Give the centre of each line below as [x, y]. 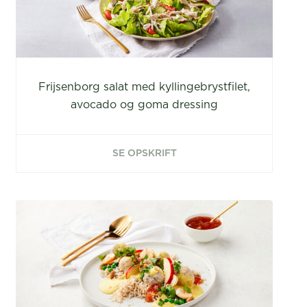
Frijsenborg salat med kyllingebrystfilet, [145, 87]
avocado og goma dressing [145, 105]
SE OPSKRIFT [144, 153]
